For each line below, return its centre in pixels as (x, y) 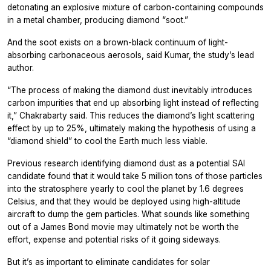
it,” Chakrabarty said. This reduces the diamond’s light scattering (131, 116)
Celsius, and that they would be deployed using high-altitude (124, 202)
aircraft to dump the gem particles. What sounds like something (129, 214)
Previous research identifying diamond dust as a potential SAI (126, 164)
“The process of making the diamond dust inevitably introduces (130, 90)
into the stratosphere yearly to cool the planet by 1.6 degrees (126, 189)
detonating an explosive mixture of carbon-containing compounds (135, 8)
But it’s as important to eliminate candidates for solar (109, 262)
